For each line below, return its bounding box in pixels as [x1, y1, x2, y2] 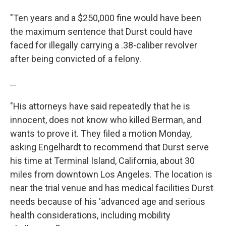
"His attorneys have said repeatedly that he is [10, 101, 190, 111]
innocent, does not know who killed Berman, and [10, 115, 201, 125]
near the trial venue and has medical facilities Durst [10, 183, 213, 193]
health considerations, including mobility [10, 210, 171, 220]
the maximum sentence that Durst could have [10, 26, 193, 37]
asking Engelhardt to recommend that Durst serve [10, 142, 209, 152]
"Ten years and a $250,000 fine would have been [10, 13, 201, 23]
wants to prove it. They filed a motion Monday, [10, 128, 192, 139]
